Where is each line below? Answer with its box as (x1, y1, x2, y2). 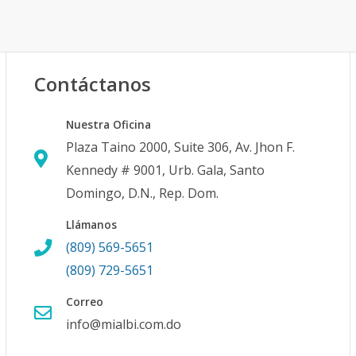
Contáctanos (34, 71, 152, 97)
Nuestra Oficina (66, 117, 152, 132)
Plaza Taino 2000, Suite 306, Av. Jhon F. (66, 138, 296, 156)
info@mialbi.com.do (66, 315, 182, 333)
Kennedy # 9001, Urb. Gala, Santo (66, 161, 265, 179)
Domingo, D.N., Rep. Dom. (66, 184, 219, 202)
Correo (66, 294, 104, 309)
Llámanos (66, 217, 118, 232)
